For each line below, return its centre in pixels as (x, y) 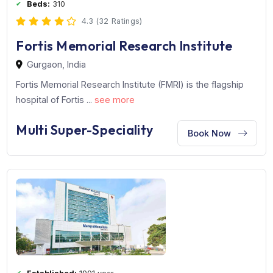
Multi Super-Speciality (94, 205)
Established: (58, 46)
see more (127, 171)
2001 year (107, 46)
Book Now (234, 208)
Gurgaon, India (63, 132)
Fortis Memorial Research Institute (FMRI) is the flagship (144, 154)
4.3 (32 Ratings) (124, 84)
